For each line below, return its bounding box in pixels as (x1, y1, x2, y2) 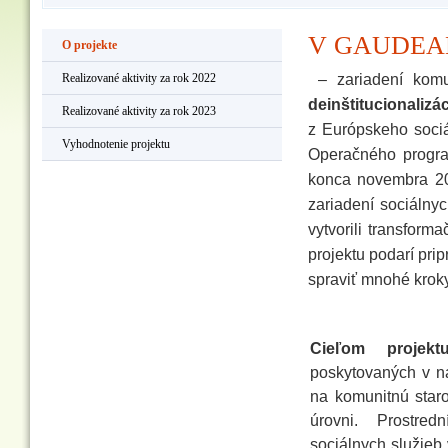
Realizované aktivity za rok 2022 (62, 71, 216, 85)
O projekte (62, 38, 117, 52)
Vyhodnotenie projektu (62, 137, 170, 151)
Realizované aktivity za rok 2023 (62, 104, 216, 118)
